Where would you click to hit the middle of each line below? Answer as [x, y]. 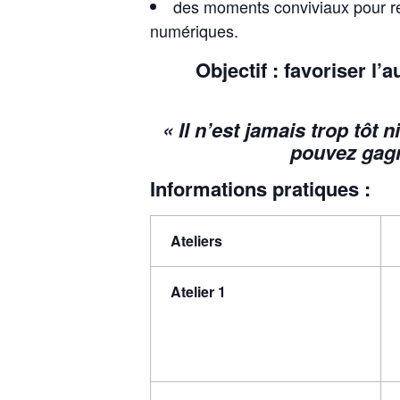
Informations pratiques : [260, 189]
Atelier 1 [199, 291]
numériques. [194, 31]
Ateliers [197, 240]
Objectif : [237, 70]
